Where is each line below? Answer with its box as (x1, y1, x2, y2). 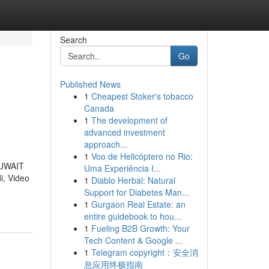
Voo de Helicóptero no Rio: (91, 150, 193, 162)
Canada (83, 102, 114, 114)
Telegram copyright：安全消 (91, 246, 198, 258)
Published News (59, 78, 121, 90)
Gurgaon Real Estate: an (91, 198, 186, 210)
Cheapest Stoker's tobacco (91, 90, 193, 102)
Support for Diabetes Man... (83, 186, 189, 198)
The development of (91, 114, 168, 126)
